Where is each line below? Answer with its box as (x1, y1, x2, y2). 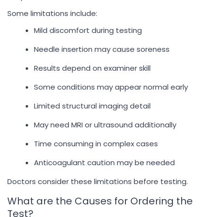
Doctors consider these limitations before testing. (7, 176, 188, 186)
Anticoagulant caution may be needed (34, 157, 175, 168)
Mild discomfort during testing (34, 25, 142, 35)
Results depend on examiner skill (34, 63, 151, 73)
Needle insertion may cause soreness (34, 44, 170, 54)
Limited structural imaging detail (34, 101, 151, 111)
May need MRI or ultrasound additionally (34, 120, 176, 130)
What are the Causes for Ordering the (7, 194, 193, 208)
